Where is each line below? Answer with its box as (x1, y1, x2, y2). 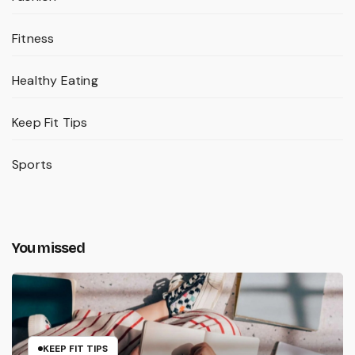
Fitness (12, 30, 55, 48)
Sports (12, 156, 53, 174)
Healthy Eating (12, 72, 98, 90)
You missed (12, 239, 85, 258)
